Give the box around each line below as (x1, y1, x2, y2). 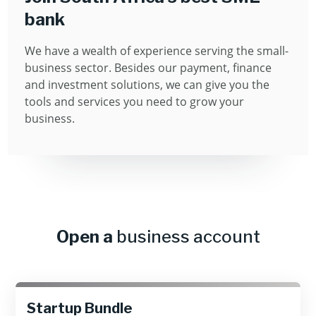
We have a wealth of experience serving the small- (25, 43, 289, 59)
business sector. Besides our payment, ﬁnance (25, 60, 272, 75)
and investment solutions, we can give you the (25, 77, 270, 92)
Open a (56, 226, 116, 247)
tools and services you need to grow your (25, 94, 245, 109)
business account (116, 226, 260, 247)
